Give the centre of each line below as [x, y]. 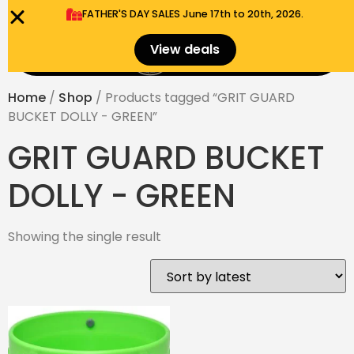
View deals [185, 49]
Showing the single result [85, 237]
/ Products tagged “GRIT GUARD [193, 98]
